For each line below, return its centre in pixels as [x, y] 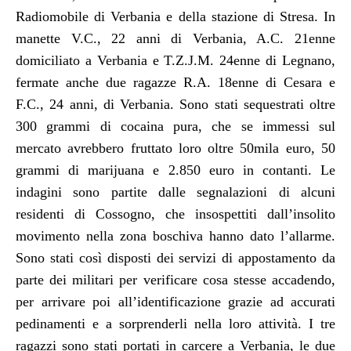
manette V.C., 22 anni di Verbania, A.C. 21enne [175, 38]
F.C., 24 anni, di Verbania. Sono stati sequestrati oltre [175, 104]
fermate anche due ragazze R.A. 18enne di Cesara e [175, 82]
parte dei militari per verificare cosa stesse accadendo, [175, 279]
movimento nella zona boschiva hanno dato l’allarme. [175, 235]
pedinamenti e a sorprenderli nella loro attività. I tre [175, 323]
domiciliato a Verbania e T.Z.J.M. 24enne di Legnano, [175, 60]
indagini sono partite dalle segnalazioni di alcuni [175, 192]
